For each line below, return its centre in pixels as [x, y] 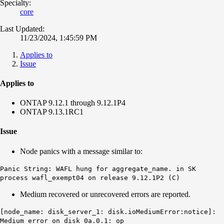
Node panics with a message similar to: [81, 151]
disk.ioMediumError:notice [158, 211]
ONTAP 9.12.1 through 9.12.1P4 [73, 103]
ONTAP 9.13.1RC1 [52, 112]
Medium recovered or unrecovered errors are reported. [106, 194]
